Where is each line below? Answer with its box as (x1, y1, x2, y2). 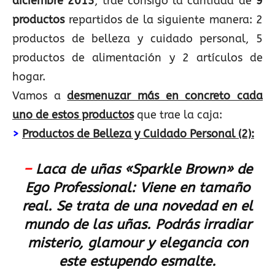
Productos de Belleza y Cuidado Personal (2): (22, 127, 254, 141)
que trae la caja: (134, 108, 222, 122)
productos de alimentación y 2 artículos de (12, 51, 263, 64)
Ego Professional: (25, 180, 136, 196)
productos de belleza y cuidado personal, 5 (12, 32, 263, 45)
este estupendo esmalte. (59, 254, 216, 269)
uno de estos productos (12, 108, 134, 122)
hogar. (12, 70, 45, 83)
